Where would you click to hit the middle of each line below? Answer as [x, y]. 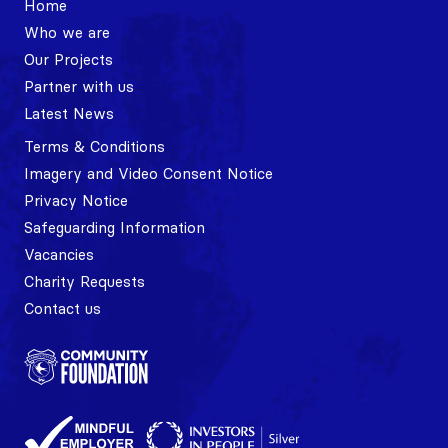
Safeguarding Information [114, 227]
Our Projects [68, 59]
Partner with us [79, 86]
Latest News [69, 113]
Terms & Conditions [94, 146]
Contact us [62, 308]
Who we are [67, 32]
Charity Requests [84, 281]
